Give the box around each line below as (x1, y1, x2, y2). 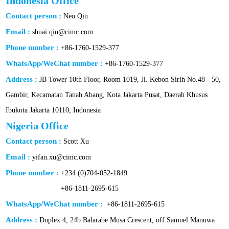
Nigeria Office (6, 120, 69, 132)
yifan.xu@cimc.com (32, 153, 91, 162)
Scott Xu (63, 138, 89, 146)
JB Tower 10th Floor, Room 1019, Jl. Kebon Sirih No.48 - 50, (39, 76, 221, 84)
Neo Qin (63, 12, 88, 20)
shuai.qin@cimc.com (32, 28, 94, 36)
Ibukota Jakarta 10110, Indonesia (6, 106, 101, 114)
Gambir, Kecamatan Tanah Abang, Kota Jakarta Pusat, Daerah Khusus (6, 91, 208, 99)
